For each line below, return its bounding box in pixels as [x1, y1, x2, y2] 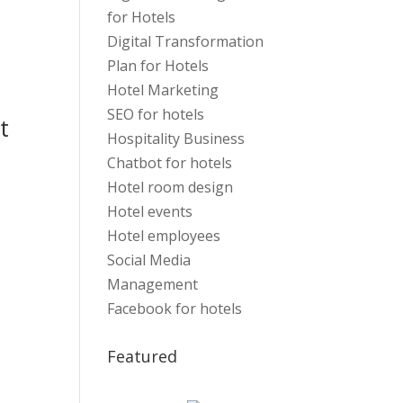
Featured [107, 345, 178, 367]
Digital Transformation [107, 31, 264, 51]
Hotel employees [107, 226, 221, 246]
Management [107, 274, 199, 294]
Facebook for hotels [107, 299, 243, 318]
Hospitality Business [107, 129, 246, 148]
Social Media [107, 250, 192, 270]
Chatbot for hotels [107, 153, 233, 173]
